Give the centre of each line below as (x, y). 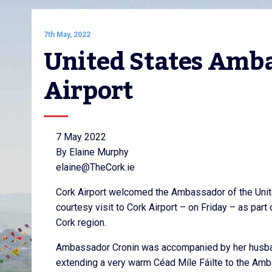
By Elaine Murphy (92, 152)
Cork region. (81, 223)
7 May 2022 (81, 137)
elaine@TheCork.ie (95, 167)
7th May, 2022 (67, 35)
